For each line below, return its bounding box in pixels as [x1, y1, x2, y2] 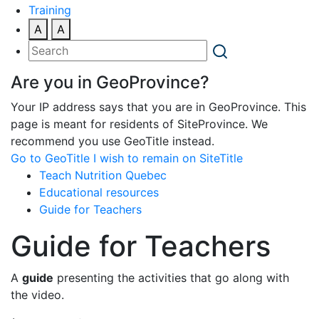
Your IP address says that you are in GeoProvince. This [11, 99, 306, 114]
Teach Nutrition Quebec [39, 167, 167, 182]
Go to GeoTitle [11, 150, 90, 165]
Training [28, 2, 71, 17]
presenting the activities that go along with [53, 270, 289, 285]
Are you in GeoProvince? [11, 71, 209, 93]
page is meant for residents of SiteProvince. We [11, 116, 268, 131]
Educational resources [39, 184, 159, 199]
